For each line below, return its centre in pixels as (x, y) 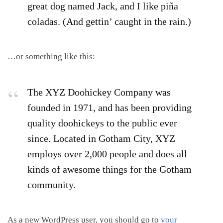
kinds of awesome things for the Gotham (110, 169)
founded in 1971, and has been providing (110, 107)
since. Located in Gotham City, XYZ (101, 138)
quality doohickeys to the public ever (102, 123)
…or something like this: (51, 56)
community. (52, 184)
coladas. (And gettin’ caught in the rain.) (109, 21)
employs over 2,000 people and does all (107, 154)
